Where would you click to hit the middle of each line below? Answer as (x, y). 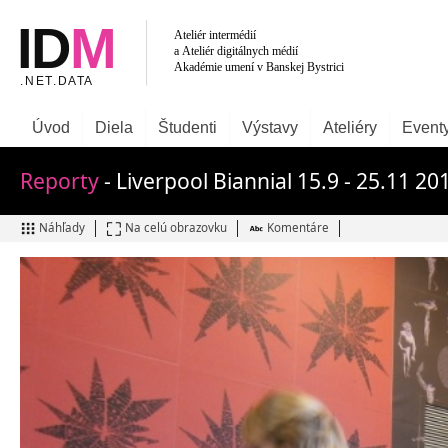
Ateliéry (350, 128)
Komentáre (298, 228)
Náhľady (62, 228)
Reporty (59, 181)
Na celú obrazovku (176, 228)
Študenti (187, 128)
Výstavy (270, 128)
